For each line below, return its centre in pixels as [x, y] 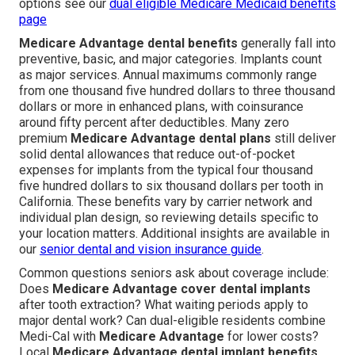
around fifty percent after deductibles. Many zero [154, 123]
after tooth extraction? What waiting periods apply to [164, 305]
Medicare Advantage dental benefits [128, 44]
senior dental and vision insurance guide [151, 250]
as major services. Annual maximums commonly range [168, 75]
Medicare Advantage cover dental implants [181, 289]
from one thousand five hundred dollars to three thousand [177, 91]
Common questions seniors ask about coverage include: [174, 273]
